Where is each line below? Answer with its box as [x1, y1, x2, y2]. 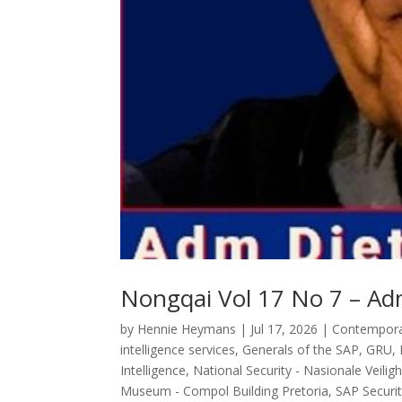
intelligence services [120, 340, 236, 358]
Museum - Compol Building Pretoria [120, 381, 329, 399]
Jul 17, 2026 [250, 319, 319, 337]
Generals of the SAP [242, 340, 360, 358]
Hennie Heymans [137, 319, 237, 337]
